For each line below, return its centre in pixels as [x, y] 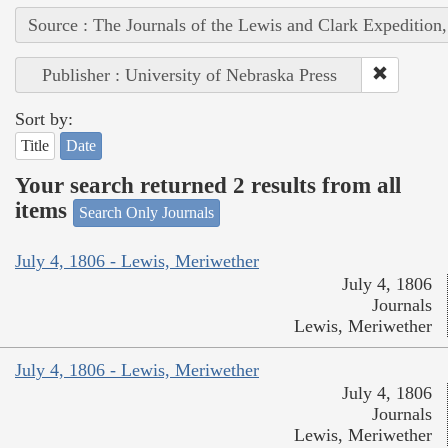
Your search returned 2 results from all [208, 186]
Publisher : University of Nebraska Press [189, 74]
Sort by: [44, 118]
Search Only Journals [146, 212]
